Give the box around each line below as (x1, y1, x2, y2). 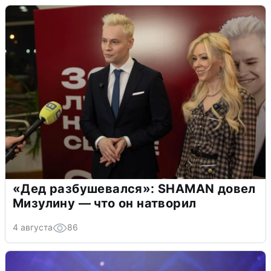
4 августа (13, 222, 53, 233)
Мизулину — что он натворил (13, 196, 197, 211)
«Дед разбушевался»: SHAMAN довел (13, 181, 256, 197)
